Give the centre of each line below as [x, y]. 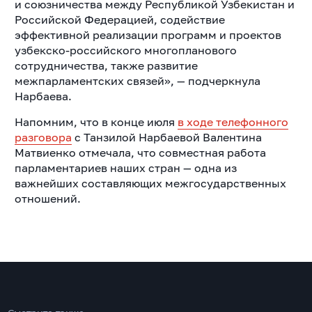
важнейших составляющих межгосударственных [150, 183]
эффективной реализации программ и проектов [148, 34]
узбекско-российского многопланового [125, 50]
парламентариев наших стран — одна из [125, 167]
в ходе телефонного [233, 122]
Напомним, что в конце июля [96, 122]
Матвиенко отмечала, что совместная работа [140, 152]
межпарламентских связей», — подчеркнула [137, 80]
